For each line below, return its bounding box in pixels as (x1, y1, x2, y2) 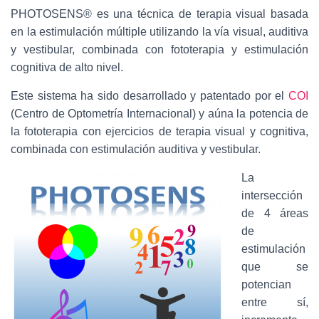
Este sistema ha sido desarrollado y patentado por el (11, 89, 288, 102)
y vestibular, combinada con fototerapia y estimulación (11, 43, 308, 56)
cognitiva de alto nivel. (11, 61, 123, 73)
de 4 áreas (241, 206, 308, 219)
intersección (241, 189, 303, 202)
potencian (241, 278, 291, 291)
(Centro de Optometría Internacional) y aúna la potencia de (11, 107, 308, 120)
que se (241, 260, 308, 273)
